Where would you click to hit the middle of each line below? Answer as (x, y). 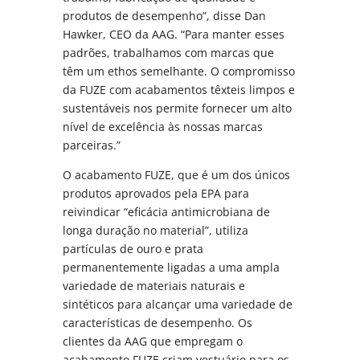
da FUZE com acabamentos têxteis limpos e (179, 89)
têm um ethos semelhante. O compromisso (179, 71)
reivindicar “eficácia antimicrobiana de (167, 211)
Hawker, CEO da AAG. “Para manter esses (174, 34)
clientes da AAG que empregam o (153, 341)
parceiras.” (92, 145)
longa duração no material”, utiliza (156, 230)
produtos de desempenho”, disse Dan (165, 15)
